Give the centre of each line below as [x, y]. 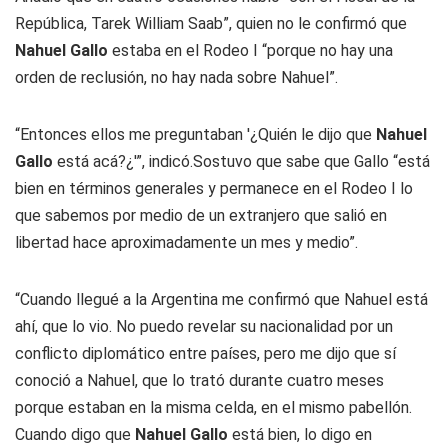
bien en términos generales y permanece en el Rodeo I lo [214, 188]
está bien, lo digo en [300, 434]
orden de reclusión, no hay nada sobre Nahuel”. [176, 77]
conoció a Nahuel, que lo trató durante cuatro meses [199, 380]
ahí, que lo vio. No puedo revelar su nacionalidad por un [204, 326]
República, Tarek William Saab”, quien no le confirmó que [211, 23]
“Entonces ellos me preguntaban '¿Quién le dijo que [195, 134]
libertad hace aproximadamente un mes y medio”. [186, 242]
